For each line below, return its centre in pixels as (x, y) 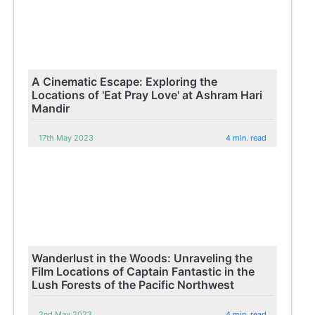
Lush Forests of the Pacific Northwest (133, 284)
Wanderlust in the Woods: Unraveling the (142, 258)
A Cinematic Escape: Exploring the (125, 81)
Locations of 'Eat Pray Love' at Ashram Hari (147, 95)
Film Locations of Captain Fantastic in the (143, 271)
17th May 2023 (66, 137)
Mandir (51, 108)
